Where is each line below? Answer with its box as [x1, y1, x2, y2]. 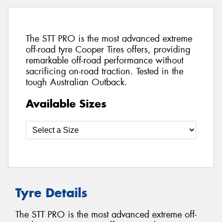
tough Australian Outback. [26, 76, 127, 89]
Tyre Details [15, 184, 87, 201]
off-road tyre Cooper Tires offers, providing [26, 44, 190, 56]
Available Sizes [26, 96, 107, 111]
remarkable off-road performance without [26, 55, 183, 67]
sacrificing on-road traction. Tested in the [26, 65, 183, 78]
